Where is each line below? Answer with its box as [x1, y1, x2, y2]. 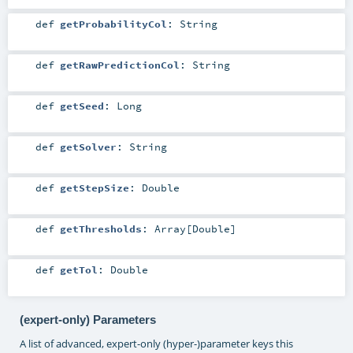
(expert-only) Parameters [19, 312, 156, 326]
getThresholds [59, 222, 142, 236]
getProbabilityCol [59, 17, 167, 30]
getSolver [59, 139, 117, 153]
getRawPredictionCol [59, 58, 180, 71]
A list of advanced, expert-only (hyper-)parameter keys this [19, 336, 293, 351]
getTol [59, 263, 98, 277]
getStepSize [59, 181, 129, 195]
